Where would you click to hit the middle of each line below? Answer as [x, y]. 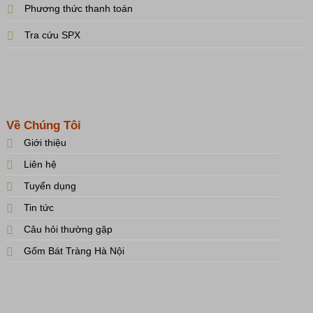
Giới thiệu [45, 142]
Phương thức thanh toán [78, 9]
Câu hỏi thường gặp [68, 229]
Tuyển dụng [50, 185]
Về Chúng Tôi [43, 125]
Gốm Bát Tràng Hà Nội [74, 250]
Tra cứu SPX [52, 35]
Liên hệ [40, 164]
